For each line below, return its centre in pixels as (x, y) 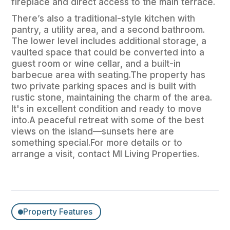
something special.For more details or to (97, 143)
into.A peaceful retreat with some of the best (108, 120)
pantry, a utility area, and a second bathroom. (108, 30)
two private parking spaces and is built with (104, 87)
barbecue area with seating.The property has (109, 75)
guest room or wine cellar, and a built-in (96, 64)
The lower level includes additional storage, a (109, 41)
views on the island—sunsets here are (93, 132)
